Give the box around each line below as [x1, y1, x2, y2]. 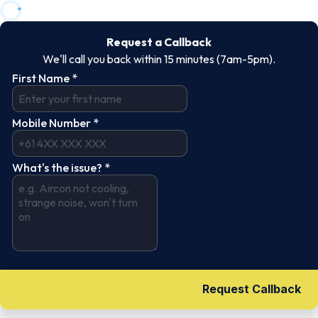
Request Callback [202, 282, 301, 296]
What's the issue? [12, 160, 104, 175]
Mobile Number [12, 116, 93, 130]
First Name [12, 71, 72, 85]
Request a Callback [106, 35, 212, 49]
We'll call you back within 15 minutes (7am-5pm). [43, 52, 275, 66]
